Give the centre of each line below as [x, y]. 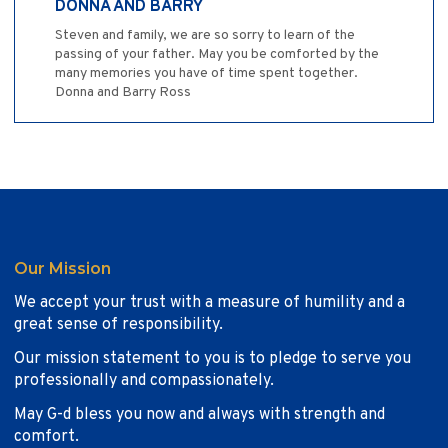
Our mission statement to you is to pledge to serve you [212, 359]
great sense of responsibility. [118, 325]
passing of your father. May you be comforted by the [217, 55]
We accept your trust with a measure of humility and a [209, 303]
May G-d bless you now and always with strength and [199, 415]
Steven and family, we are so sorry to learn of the [205, 36]
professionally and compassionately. [144, 381]
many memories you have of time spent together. [206, 74]
